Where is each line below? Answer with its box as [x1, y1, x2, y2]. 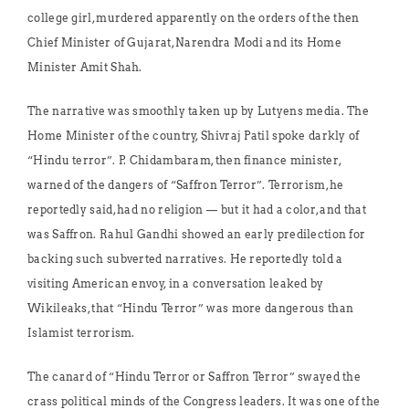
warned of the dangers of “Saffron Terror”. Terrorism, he [27, 178, 344, 192]
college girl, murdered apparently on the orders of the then [27, 11, 360, 25]
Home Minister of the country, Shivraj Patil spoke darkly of [27, 129, 360, 142]
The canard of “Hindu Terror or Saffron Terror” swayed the [27, 370, 362, 383]
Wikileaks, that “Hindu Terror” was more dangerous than [27, 301, 354, 315]
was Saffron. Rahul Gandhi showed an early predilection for [27, 227, 366, 241]
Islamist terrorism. [27, 326, 135, 340]
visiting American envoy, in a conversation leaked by [27, 277, 324, 290]
